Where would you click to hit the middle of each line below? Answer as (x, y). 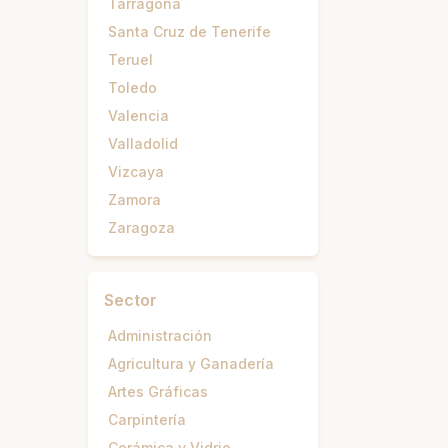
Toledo (132, 87)
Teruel (130, 59)
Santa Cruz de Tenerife (189, 31)
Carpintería (147, 419)
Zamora (134, 199)
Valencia (138, 115)
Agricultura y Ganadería (191, 363)
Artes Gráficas (158, 391)
